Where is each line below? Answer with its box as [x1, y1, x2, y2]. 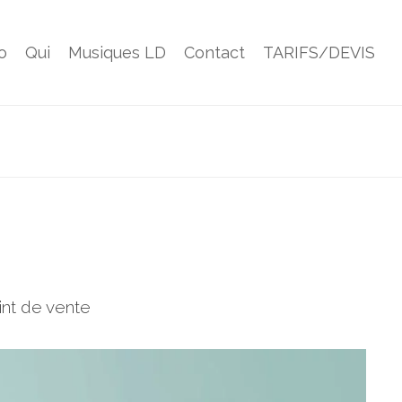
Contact [184, 43, 245, 62]
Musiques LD [68, 43, 166, 62]
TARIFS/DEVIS [263, 43, 375, 62]
